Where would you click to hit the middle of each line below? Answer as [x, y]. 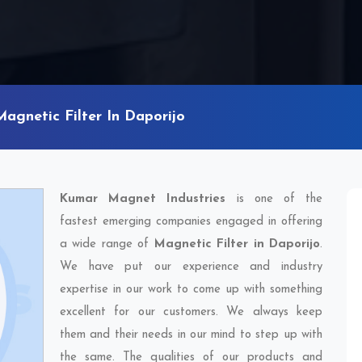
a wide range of [107, 244]
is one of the [274, 199]
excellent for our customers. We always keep [191, 312]
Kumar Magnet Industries [143, 199]
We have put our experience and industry [191, 267]
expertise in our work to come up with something [191, 290]
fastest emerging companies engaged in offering [191, 222]
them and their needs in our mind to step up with [191, 335]
